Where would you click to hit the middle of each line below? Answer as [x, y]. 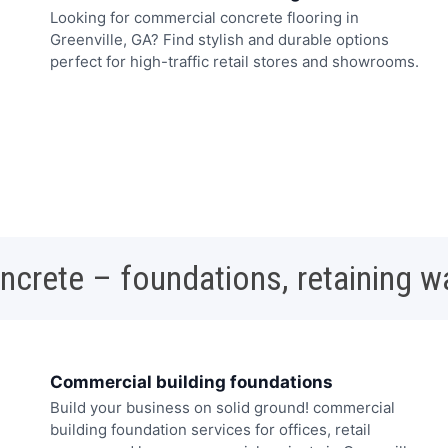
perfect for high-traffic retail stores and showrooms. [234, 61]
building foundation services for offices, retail [210, 430]
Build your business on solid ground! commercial [222, 408]
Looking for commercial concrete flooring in [204, 17]
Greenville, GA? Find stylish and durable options [219, 39]
